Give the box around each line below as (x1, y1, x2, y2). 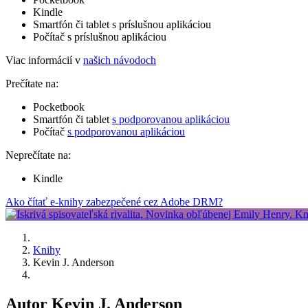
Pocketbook (33, 100, 85, 113)
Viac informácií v (5, 54, 83, 66)
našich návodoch (83, 54, 156, 66)
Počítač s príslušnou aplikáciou (33, 30, 166, 43)
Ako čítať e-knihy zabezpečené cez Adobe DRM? (5, 195, 223, 208)
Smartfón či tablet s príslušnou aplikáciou (33, 18, 211, 30)
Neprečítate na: (5, 148, 71, 161)
